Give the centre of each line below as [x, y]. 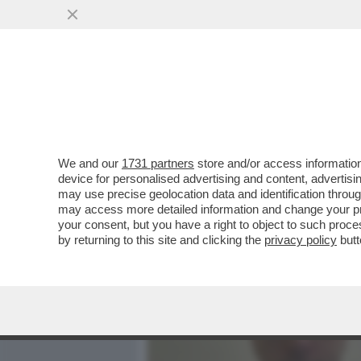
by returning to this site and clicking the [161, 240]
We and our [90, 163]
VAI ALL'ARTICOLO [228, 218]
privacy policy [301, 240]
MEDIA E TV [240, 102]
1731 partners [158, 163]
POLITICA [323, 102]
